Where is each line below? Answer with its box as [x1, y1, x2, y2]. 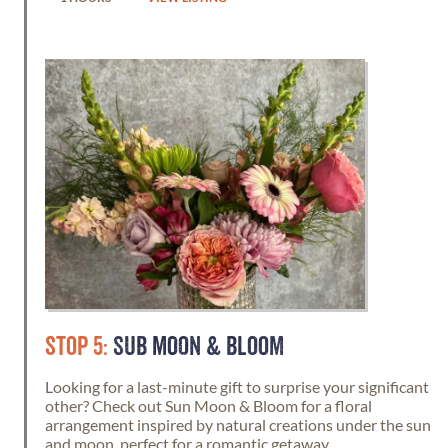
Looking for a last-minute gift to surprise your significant [45, 377, 429, 396]
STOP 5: [45, 334, 108, 360]
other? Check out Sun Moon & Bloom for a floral [45, 396, 372, 415]
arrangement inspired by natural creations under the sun [45, 415, 431, 434]
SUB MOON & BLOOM [108, 334, 284, 360]
